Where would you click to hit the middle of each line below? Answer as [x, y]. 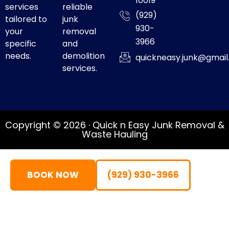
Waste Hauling [114, 134]
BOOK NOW [53, 175]
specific [21, 43]
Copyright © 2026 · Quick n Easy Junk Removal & [114, 125]
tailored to [26, 19]
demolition [84, 56]
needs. [18, 56]
